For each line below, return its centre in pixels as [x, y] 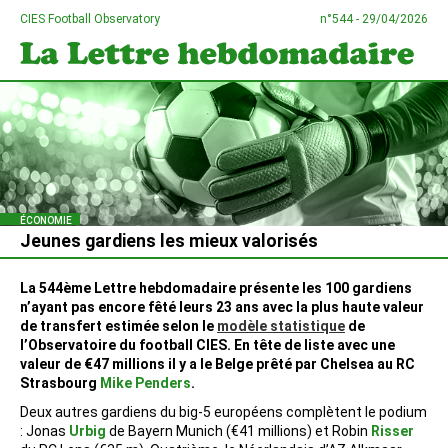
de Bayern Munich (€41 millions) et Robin [238, 430]
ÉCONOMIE [46, 220]
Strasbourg [60, 382]
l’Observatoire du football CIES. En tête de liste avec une [207, 344]
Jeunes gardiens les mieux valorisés [169, 240]
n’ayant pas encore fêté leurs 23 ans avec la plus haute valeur [222, 306]
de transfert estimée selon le [118, 325]
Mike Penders [145, 382]
